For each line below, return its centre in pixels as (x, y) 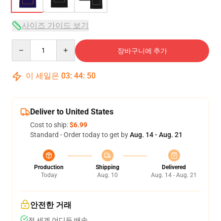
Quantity (25, 44)
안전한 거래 (51, 205)
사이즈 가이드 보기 (55, 25)
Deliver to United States (72, 112)
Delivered (174, 167)
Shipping (107, 167)
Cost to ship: (50, 125)
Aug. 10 (107, 175)
